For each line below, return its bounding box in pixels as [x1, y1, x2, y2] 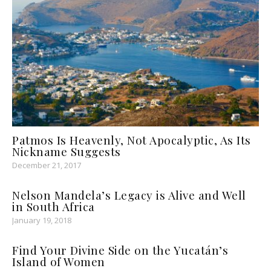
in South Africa [12, 198, 95, 215]
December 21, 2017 [12, 160, 81, 171]
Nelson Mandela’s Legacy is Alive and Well [12, 187, 246, 203]
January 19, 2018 [12, 215, 71, 226]
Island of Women [12, 253, 105, 270]
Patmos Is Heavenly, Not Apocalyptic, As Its [12, 132, 251, 148]
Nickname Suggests [12, 143, 121, 160]
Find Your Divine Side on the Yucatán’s [12, 242, 228, 258]
